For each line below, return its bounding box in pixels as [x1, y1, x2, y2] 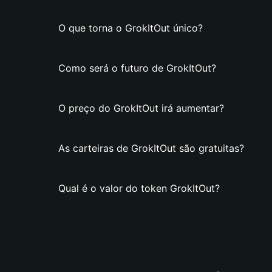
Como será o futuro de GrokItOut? [58, 62, 216, 74]
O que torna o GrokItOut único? [58, 22, 203, 34]
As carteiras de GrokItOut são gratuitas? [58, 142, 244, 154]
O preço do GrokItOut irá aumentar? [58, 102, 224, 114]
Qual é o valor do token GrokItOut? [58, 182, 220, 194]
